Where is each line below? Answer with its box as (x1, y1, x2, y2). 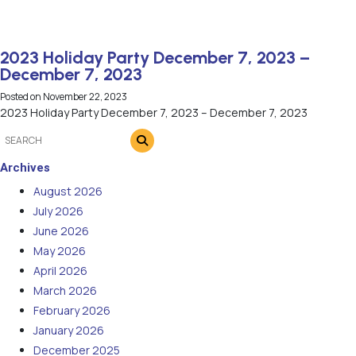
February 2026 (33, 302, 110, 318)
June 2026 (33, 222, 89, 238)
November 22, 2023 (43, 90, 127, 104)
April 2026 (33, 262, 87, 278)
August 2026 (33, 183, 103, 199)
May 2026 (33, 242, 86, 258)
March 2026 (33, 282, 97, 298)
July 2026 (33, 203, 83, 219)
